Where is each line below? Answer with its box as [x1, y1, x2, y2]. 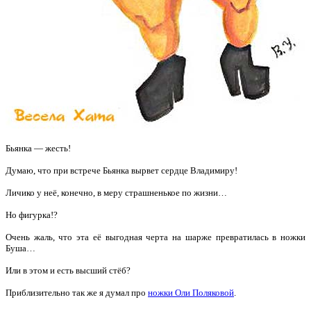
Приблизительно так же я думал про [6, 287, 148, 298]
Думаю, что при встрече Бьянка [6, 165, 131, 176]
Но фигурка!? [6, 209, 58, 220]
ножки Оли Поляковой [148, 287, 234, 298]
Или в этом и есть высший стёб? [6, 264, 131, 276]
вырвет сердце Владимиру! [131, 165, 239, 176]
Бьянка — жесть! [6, 142, 71, 153]
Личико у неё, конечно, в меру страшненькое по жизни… [6, 187, 227, 198]
